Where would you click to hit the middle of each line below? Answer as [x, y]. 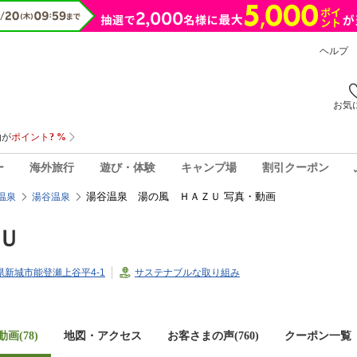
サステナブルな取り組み [187, 273]
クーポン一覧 [318, 336]
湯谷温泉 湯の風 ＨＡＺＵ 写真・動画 [181, 196]
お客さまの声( [203, 336]
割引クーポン [295, 167]
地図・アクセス [103, 336]
